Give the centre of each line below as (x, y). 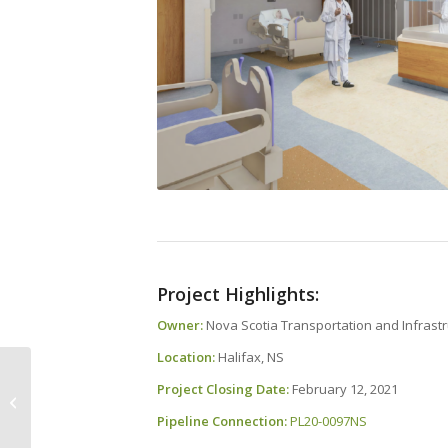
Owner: (180, 324)
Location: (186, 356)
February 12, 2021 (343, 389)
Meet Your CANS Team (102, 390)
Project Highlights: (238, 293)
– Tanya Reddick (84, 411)
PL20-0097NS (328, 421)
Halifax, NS (249, 356)
